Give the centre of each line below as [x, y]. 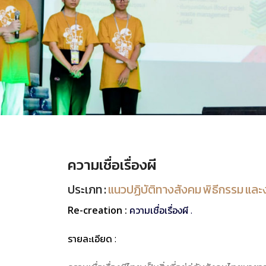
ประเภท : [88, 191]
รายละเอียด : [92, 238]
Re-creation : [99, 210]
